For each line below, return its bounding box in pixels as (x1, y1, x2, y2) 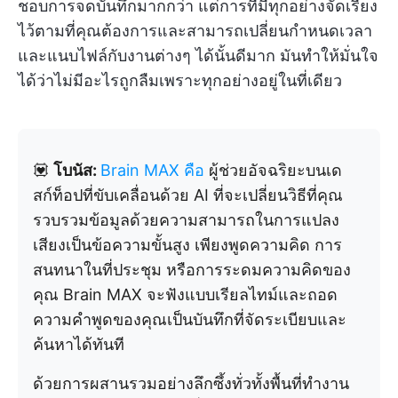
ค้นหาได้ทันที (33, 335, 124, 354)
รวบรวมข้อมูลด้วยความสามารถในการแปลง (33, 211, 339, 230)
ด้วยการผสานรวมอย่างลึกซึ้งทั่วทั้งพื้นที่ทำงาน (33, 374, 349, 394)
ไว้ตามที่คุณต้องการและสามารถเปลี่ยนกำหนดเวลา (18, 21, 372, 41)
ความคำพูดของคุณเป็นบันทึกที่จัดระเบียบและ (33, 310, 346, 330)
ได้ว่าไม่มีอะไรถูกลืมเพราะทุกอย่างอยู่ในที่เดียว (18, 71, 342, 91)
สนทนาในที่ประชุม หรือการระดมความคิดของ (33, 260, 351, 280)
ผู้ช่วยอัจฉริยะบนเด (209, 161, 342, 180)
